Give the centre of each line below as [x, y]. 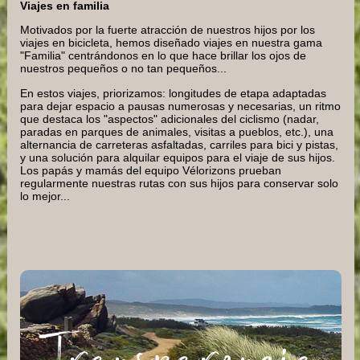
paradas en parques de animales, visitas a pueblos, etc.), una [177, 131]
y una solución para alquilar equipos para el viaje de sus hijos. [178, 157]
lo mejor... [45, 196]
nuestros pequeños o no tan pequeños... [123, 69]
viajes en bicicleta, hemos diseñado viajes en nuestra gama [171, 43]
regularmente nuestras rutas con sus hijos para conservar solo [179, 183]
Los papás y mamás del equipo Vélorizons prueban [151, 170]
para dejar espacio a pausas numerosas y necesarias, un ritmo [180, 106]
